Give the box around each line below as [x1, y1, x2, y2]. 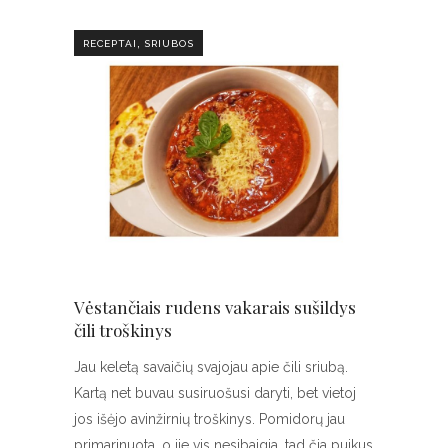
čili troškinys [74, 319, 172, 342]
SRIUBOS [144, 37, 194, 49]
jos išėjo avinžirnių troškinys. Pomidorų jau [74, 411, 345, 428]
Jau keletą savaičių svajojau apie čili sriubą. [74, 359, 348, 376]
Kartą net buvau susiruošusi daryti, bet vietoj [74, 385, 356, 402]
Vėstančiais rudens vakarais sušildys [74, 296, 356, 319]
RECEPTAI [83, 37, 137, 49]
